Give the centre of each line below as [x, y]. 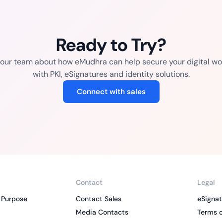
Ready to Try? [111, 45]
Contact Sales [98, 199]
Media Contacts [102, 212]
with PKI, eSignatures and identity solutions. [111, 74]
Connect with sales [111, 92]
